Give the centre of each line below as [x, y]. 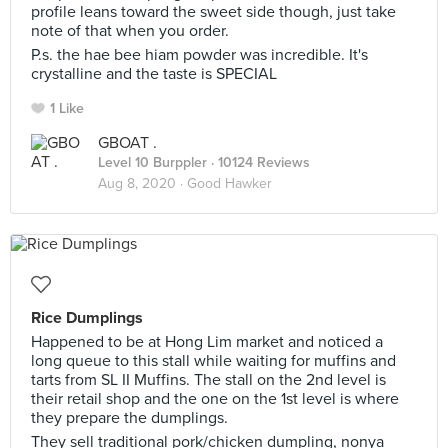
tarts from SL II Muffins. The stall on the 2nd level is [208, 380]
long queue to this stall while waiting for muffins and [213, 361]
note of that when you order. [130, 31]
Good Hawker [229, 183]
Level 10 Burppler [152, 162]
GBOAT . [127, 143]
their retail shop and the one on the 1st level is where [215, 399]
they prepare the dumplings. [129, 418]
